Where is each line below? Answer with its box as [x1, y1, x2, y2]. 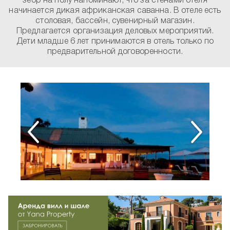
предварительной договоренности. [47, 48, 183, 55]
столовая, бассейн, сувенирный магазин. [35, 17, 195, 25]
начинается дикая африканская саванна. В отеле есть [9, 7, 221, 14]
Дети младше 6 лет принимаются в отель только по [16, 38, 214, 45]
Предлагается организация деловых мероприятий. [16, 28, 214, 35]
